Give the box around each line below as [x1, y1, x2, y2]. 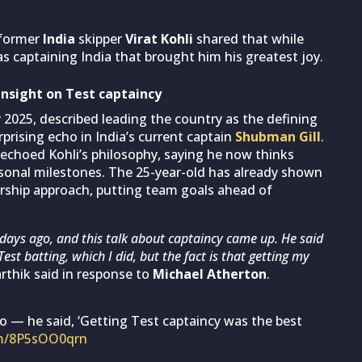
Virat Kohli [125, 29, 193, 48]
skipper [75, 29, 125, 48]
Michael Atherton [153, 264, 267, 283]
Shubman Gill [232, 127, 321, 145]
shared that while [193, 29, 304, 48]
